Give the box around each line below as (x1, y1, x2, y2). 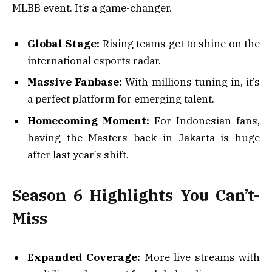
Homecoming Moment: (27, 114, 149, 127)
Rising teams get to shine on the (100, 36, 260, 50)
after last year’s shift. (27, 148, 129, 161)
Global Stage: (27, 36, 100, 50)
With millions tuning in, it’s (122, 75, 260, 89)
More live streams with (140, 250, 260, 264)
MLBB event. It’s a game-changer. (12, 1, 172, 15)
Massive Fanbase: (27, 75, 123, 89)
